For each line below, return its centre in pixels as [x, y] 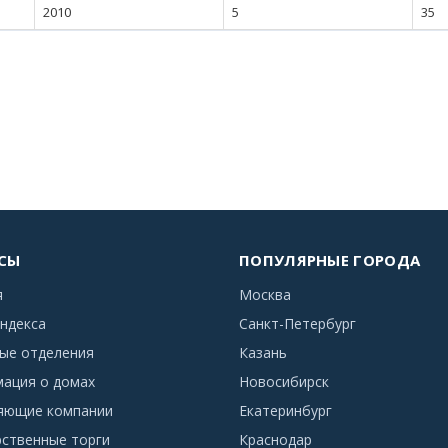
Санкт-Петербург [297, 323]
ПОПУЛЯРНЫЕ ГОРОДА [330, 260]
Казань [263, 352]
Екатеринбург [285, 410]
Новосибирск [284, 381]
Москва [265, 294]
